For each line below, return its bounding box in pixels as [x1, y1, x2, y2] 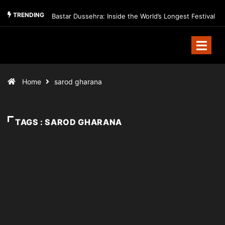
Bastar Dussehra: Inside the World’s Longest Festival [52, 12, 215, 20]
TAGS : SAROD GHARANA [15, 117, 122, 127]
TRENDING [12, 11, 44, 19]
